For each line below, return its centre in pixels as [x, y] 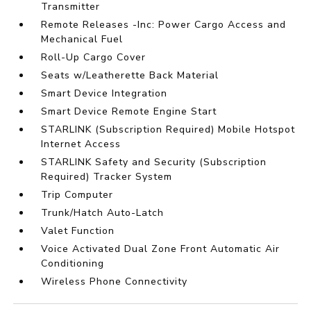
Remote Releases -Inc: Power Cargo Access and [164, 25]
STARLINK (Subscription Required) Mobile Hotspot [168, 130]
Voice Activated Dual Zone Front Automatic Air [161, 249]
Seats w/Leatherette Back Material [130, 76]
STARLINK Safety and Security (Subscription [154, 162]
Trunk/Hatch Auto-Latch [103, 213]
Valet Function [78, 231]
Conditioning [73, 264]
